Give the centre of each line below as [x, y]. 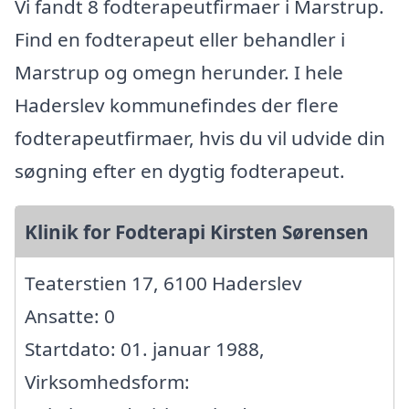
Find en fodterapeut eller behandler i [180, 40]
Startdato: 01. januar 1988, [145, 349]
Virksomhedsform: [107, 382]
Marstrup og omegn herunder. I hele [179, 73]
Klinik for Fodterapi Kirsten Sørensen [197, 232]
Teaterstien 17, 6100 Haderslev [163, 283]
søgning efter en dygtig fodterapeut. [180, 171]
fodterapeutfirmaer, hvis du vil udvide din [200, 138]
